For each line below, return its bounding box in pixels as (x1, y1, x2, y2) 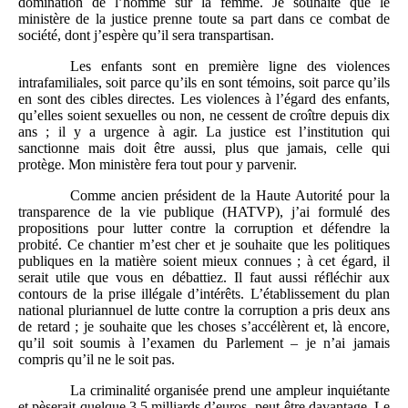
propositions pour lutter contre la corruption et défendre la (18, 220, 390, 237)
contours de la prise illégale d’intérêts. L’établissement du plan (18, 286, 390, 302)
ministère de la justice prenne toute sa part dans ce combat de (18, 11, 390, 27)
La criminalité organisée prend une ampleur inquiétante (69, 382, 390, 399)
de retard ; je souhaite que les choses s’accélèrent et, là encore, (18, 319, 390, 335)
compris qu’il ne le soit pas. (18, 352, 175, 368)
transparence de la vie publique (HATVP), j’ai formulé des (18, 204, 390, 220)
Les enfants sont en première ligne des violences (69, 58, 390, 75)
